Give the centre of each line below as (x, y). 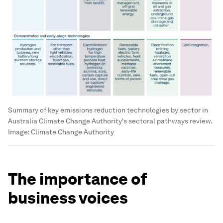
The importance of (77, 179)
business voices (68, 198)
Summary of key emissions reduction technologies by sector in (108, 110)
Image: (19, 132)
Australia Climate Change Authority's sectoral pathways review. (110, 121)
